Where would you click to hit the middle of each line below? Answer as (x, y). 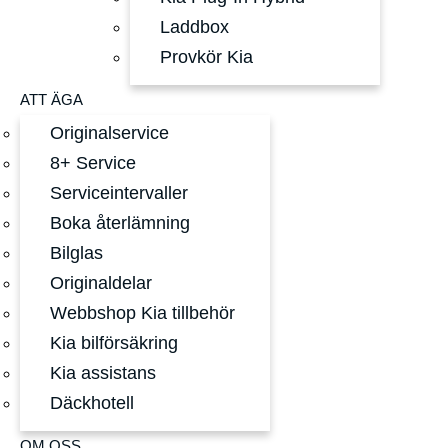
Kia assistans (103, 373)
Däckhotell (92, 403)
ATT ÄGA (51, 99)
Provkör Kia (206, 57)
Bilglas (76, 253)
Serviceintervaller (119, 193)
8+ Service (93, 163)
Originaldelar (101, 283)
